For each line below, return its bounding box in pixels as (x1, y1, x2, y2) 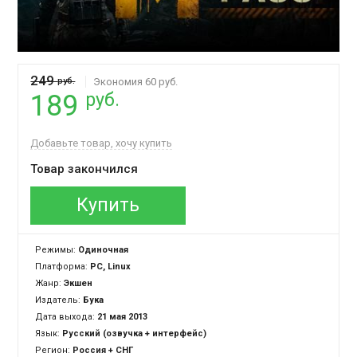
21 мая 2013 (97, 312, 148, 323)
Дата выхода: (35, 312, 96, 323)
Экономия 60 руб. (93, 76, 178, 88)
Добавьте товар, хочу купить (30, 137, 173, 150)
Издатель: (35, 295, 84, 306)
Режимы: (35, 245, 79, 256)
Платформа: (35, 261, 91, 273)
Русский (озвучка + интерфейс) (62, 328, 207, 339)
